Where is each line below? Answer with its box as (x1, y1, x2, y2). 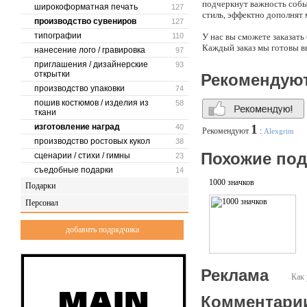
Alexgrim (264, 127, 294, 135)
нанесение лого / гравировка (34, 45, 145, 55)
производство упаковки (34, 84, 125, 93)
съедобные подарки (34, 165, 113, 175)
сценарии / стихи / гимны (34, 151, 130, 160)
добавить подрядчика (65, 225, 139, 234)
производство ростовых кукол (34, 136, 150, 146)
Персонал (25, 198, 58, 208)
